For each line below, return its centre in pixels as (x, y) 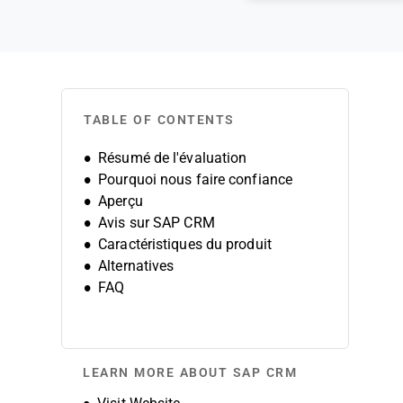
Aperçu (121, 201)
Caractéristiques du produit (185, 244)
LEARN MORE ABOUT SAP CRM (190, 372)
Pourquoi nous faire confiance (196, 179)
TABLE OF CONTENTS (159, 120)
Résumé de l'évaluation (173, 158)
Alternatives (136, 266)
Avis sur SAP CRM (157, 223)
